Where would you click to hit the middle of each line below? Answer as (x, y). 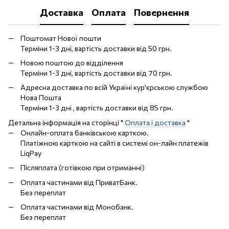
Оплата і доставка (155, 122)
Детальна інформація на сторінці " (66, 122)
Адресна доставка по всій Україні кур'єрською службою (114, 87)
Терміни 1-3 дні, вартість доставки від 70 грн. (96, 73)
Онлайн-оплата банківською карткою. (85, 132)
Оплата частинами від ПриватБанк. (79, 182)
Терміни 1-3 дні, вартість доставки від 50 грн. (96, 48)
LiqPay (31, 153)
